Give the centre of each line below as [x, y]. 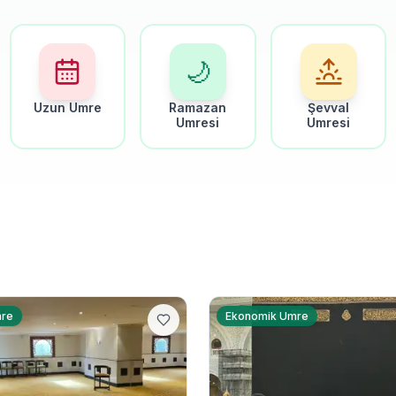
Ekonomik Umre [267, 316]
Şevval [328, 107]
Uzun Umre [67, 107]
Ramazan [198, 107]
